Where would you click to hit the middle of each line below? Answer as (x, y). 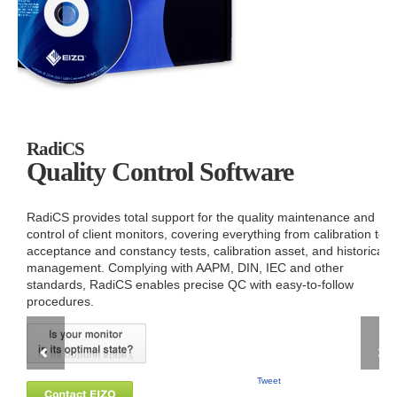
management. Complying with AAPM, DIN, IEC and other (185, 267)
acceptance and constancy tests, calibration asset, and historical (206, 250)
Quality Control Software (160, 171)
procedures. (60, 301)
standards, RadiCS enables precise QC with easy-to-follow (190, 284)
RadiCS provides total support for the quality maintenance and (201, 217)
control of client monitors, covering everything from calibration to (206, 234)
